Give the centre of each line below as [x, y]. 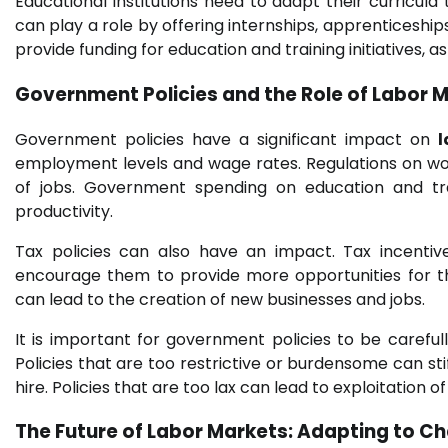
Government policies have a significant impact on [227, 139]
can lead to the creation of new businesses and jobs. [220, 299]
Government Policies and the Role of [193, 94]
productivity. [64, 211]
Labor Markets [217, 432]
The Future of [81, 432]
